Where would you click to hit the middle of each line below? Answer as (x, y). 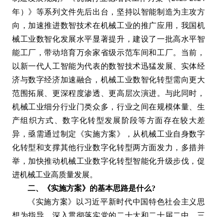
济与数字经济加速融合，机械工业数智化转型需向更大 (108, 79)
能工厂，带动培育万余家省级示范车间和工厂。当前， (108, 52)
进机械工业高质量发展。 (55, 174)
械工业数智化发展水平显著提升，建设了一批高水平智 (108, 39)
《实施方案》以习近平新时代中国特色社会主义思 (116, 201)
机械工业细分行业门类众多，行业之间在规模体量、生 (108, 107)
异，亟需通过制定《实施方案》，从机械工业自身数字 (108, 134)
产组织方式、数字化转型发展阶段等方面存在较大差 (108, 120)
